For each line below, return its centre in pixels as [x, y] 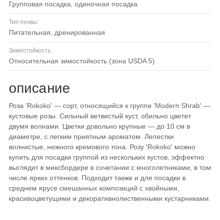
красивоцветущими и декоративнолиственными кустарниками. [110, 199]
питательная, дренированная [59, 33]
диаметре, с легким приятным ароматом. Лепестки [91, 137]
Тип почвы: [24, 22]
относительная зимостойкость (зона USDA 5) [84, 61]
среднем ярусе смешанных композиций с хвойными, [94, 188]
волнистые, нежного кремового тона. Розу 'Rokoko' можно [102, 147]
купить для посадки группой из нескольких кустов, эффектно [107, 157]
